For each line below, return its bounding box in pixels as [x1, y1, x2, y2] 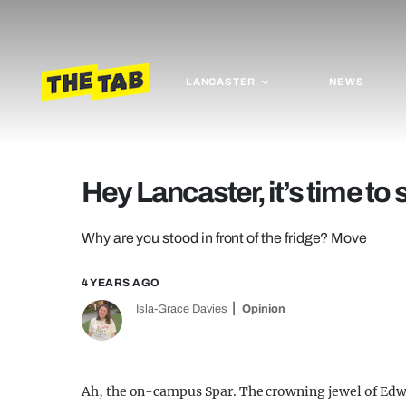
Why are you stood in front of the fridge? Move [82, 230, 368, 246]
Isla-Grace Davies [136, 303, 227, 315]
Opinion [242, 303, 285, 315]
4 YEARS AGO [82, 276, 160, 289]
